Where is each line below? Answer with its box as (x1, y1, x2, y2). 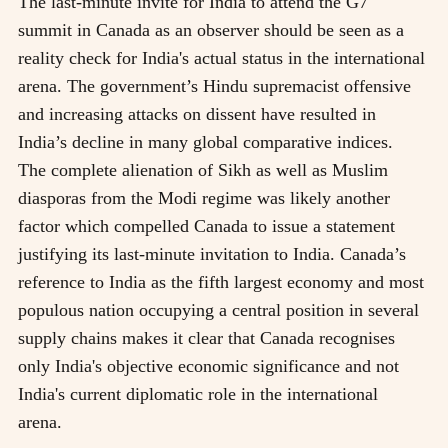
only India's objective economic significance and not (18, 355, 399, 376)
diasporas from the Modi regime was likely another (18, 187, 390, 208)
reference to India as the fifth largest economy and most (18, 271, 424, 292)
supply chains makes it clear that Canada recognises (18, 327, 395, 348)
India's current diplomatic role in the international (18, 383, 378, 404)
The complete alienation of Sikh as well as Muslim (18, 159, 388, 180)
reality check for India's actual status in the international (18, 47, 425, 68)
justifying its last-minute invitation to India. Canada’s (18, 243, 406, 264)
